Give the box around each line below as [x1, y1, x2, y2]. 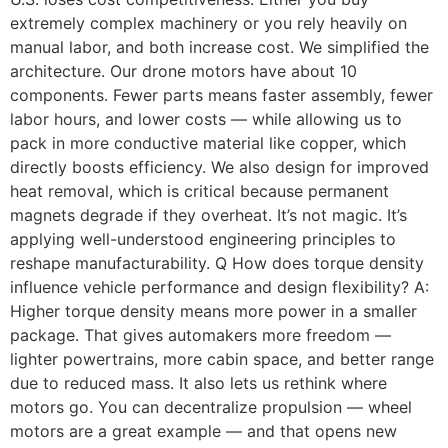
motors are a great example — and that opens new [10, 421, 397, 441]
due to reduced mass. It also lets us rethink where [10, 373, 387, 393]
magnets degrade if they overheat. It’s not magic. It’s [10, 205, 407, 225]
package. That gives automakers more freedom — [10, 325, 391, 345]
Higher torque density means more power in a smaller [10, 301, 417, 321]
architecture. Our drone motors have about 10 [10, 61, 357, 81]
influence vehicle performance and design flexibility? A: [10, 277, 429, 297]
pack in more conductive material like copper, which [10, 133, 406, 153]
